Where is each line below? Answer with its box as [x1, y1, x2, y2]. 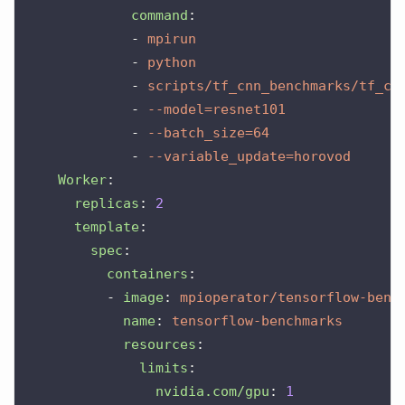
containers [107, 265, 188, 282]
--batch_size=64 [147, 124, 269, 141]
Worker [58, 171, 107, 188]
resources [123, 335, 196, 353]
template [74, 218, 139, 235]
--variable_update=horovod [147, 147, 351, 165]
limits [139, 359, 188, 376]
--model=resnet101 [147, 100, 286, 118]
